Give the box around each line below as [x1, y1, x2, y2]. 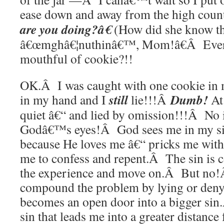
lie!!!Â [128, 91, 170, 108]
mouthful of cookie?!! [20, 50, 133, 67]
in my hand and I [20, 91, 109, 108]
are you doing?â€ [20, 20, 111, 38]
